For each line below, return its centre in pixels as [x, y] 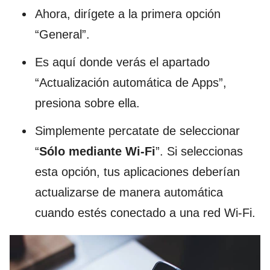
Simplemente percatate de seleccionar [137, 130]
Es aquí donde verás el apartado [122, 62]
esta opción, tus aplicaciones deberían [137, 171]
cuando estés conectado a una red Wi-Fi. [145, 212]
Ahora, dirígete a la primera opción [128, 14]
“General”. [62, 34]
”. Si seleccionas [199, 151]
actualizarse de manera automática [129, 192]
